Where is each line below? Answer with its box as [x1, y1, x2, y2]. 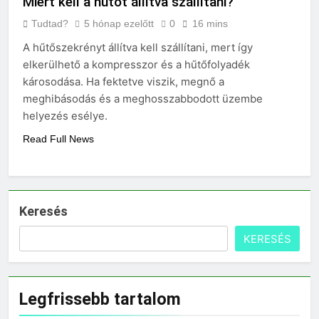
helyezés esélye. [23, 108, 108, 122]
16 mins [192, 17, 228, 29]
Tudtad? [31, 17, 68, 29]
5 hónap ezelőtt [84, 17, 154, 29]
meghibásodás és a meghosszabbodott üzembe [23, 91, 263, 105]
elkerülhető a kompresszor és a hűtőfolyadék [23, 57, 250, 71]
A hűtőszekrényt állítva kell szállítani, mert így [23, 40, 253, 54]
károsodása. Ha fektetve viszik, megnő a [23, 74, 224, 88]
